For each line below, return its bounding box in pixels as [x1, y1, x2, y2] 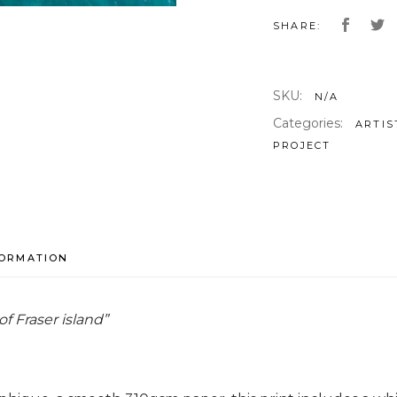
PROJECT [273, 138, 331, 152]
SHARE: [273, 19, 322, 32]
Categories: [273, 114, 346, 131]
